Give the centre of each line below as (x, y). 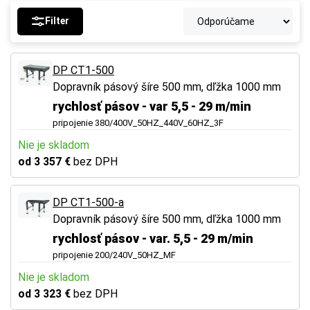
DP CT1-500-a (88, 202)
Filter (57, 21)
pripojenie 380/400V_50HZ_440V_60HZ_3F (138, 122)
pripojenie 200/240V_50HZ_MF (114, 255)
